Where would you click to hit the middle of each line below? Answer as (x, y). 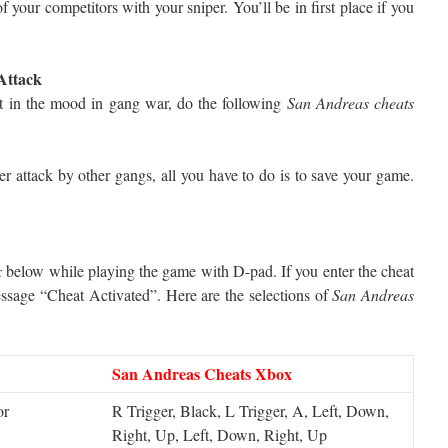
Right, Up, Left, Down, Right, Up (219, 434)
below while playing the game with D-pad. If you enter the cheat (208, 270)
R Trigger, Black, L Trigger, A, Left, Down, (250, 410)
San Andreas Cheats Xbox (202, 373)
